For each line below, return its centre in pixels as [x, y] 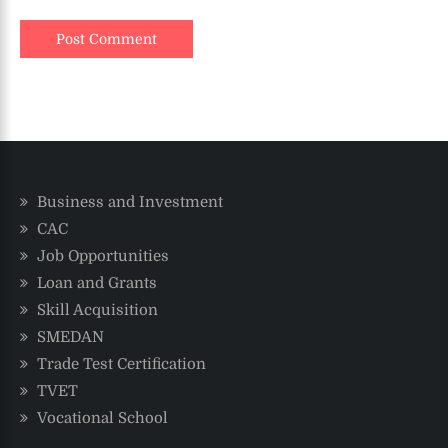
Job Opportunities [103, 256]
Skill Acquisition [97, 310]
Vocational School [102, 418]
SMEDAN [70, 337]
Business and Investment [130, 202]
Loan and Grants [97, 283]
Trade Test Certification [121, 364]
